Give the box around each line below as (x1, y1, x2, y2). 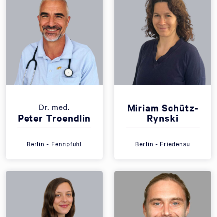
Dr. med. (39, 101, 70, 112)
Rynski (147, 111, 179, 124)
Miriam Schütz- (127, 101, 199, 114)
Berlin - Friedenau (135, 139, 190, 148)
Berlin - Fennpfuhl (26, 139, 82, 148)
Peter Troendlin (17, 111, 91, 124)
